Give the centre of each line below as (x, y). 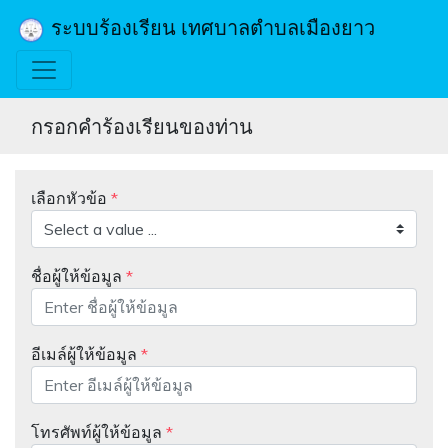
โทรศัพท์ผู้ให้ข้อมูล (98, 431)
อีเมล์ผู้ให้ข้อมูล (86, 353)
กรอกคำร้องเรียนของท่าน (142, 125)
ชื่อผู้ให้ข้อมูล (78, 275)
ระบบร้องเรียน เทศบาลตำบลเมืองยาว (210, 27)
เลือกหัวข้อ (71, 197)
